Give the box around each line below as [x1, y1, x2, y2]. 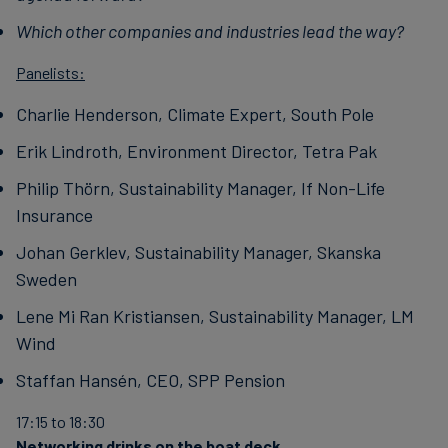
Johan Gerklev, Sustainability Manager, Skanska [16, 241, 381, 263]
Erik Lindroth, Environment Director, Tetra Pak [16, 140, 377, 162]
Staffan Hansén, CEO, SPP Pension [16, 369, 285, 391]
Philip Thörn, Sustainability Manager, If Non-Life [16, 177, 385, 199]
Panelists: [16, 63, 85, 82]
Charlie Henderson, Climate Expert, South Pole [16, 103, 374, 125]
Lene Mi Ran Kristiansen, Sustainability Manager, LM [16, 305, 414, 327]
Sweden [16, 268, 77, 290]
